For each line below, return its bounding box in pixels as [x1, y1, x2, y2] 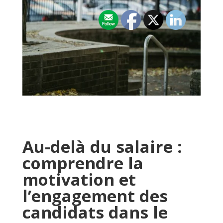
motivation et [22, 168, 136, 191]
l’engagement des [22, 184, 168, 207]
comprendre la [22, 151, 143, 174]
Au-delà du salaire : [22, 135, 182, 158]
